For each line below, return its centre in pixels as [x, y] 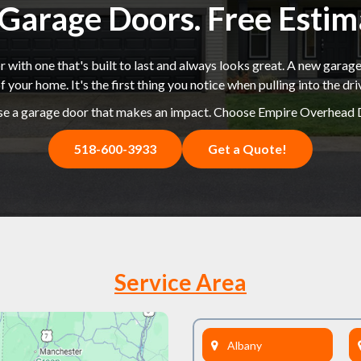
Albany [245, 346]
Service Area [180, 282]
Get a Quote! [247, 148]
